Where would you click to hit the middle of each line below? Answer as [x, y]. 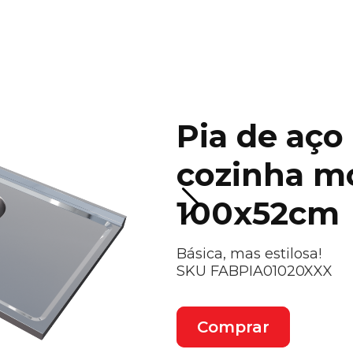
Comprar [233, 327]
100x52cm [258, 213]
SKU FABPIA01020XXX [255, 271]
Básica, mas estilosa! [249, 253]
